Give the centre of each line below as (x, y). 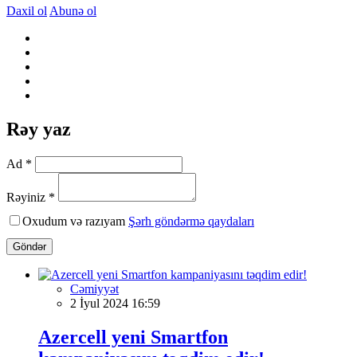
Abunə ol (73, 10)
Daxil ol (27, 10)
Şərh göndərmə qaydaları (191, 221)
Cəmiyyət (94, 288)
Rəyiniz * (31, 197)
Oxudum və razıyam (75, 221)
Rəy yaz (39, 129)
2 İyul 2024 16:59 (115, 303)
